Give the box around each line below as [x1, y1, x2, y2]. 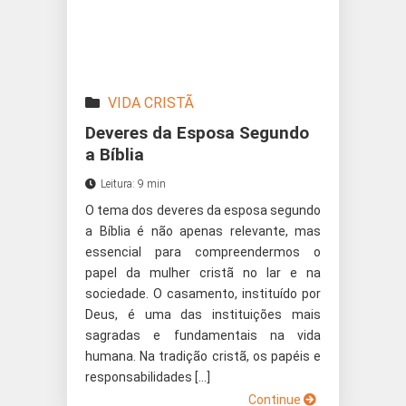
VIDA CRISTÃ [108, 94, 194, 111]
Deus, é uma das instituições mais [85, 307, 321, 322]
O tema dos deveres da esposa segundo [85, 203, 321, 217]
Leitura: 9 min [101, 178, 166, 190]
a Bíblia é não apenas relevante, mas [85, 224, 321, 238]
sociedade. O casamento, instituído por [85, 286, 321, 301]
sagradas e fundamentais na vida [85, 328, 321, 343]
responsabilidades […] [85, 370, 210, 384]
